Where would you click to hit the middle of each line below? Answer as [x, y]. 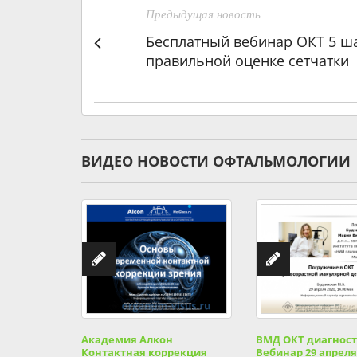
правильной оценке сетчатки [247, 61]
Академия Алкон [127, 339]
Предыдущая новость [203, 14]
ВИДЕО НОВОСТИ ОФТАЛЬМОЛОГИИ [216, 161]
